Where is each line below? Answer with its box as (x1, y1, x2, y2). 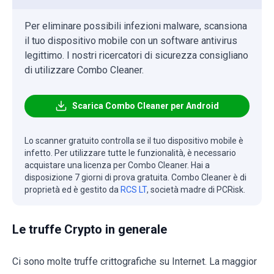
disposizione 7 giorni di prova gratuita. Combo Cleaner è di (24, 172, 246, 182)
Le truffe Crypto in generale (12, 221, 167, 237)
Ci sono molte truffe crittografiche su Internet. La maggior (12, 255, 257, 267)
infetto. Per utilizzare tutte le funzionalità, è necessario (24, 147, 236, 158)
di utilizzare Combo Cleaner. (24, 64, 144, 76)
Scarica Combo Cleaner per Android (72, 100, 219, 111)
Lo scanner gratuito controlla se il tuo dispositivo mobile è (24, 135, 243, 146)
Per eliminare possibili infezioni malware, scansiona (24, 20, 247, 32)
